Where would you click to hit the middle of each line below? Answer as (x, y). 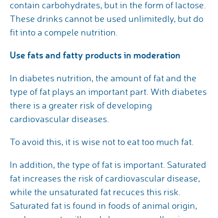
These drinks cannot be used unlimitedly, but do (107, 19)
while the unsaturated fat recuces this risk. (95, 192)
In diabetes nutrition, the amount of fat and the (103, 78)
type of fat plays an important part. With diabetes (108, 92)
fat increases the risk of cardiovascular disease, (105, 178)
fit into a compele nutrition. (64, 32)
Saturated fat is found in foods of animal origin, (103, 206)
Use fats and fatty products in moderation (95, 55)
